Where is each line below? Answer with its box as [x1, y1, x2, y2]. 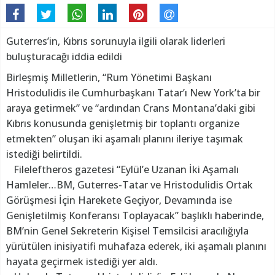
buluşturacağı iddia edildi [6, 50, 122, 64]
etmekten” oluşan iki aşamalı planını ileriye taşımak [6, 132, 243, 146]
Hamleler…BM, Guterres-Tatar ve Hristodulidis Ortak [6, 178, 253, 192]
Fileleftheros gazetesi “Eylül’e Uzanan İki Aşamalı [6, 163, 239, 177]
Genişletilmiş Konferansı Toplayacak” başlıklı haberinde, [6, 209, 264, 223]
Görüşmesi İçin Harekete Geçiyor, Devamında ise [6, 193, 232, 207]
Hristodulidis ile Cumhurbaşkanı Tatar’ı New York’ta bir [6, 86, 260, 100]
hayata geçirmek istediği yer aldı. [6, 255, 158, 269]
